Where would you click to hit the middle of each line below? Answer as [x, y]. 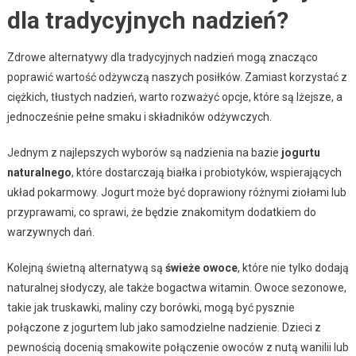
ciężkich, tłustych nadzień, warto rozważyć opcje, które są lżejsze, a [174, 97]
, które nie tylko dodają [293, 268]
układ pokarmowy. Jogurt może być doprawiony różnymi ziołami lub [176, 193]
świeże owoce [201, 268]
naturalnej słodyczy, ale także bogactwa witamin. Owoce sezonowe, [176, 288]
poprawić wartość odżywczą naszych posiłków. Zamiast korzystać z [177, 77]
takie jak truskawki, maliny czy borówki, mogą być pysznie [151, 308]
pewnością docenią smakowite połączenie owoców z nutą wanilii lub [178, 348]
